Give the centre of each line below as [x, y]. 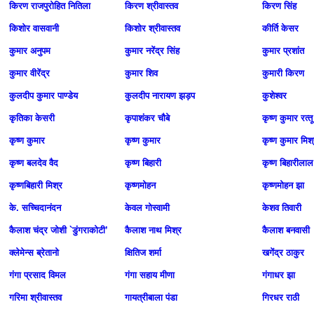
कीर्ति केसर [280, 28]
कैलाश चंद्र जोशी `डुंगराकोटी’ [59, 230]
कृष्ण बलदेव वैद [34, 163]
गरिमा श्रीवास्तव [35, 298]
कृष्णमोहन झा [283, 185]
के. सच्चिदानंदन [35, 208]
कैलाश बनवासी [286, 230]
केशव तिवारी [282, 208]
